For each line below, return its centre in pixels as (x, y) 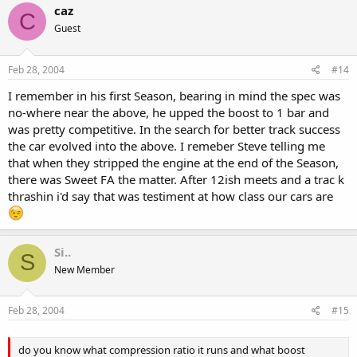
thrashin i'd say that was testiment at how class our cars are (171, 196)
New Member (84, 269)
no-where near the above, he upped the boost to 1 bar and (169, 112)
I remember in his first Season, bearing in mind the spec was (174, 95)
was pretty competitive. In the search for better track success (174, 129)
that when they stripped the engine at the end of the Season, (173, 162)
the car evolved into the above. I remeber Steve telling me (167, 145)
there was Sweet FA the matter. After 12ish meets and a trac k (176, 179)
